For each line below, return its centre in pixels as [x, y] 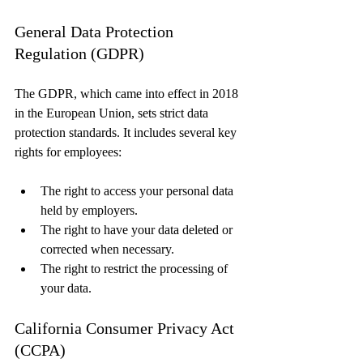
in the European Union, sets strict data [113, 113]
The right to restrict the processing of [136, 268]
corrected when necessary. [107, 249]
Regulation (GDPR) [79, 53]
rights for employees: [68, 152]
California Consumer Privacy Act [126, 328]
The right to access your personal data [139, 190]
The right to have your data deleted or [138, 229]
